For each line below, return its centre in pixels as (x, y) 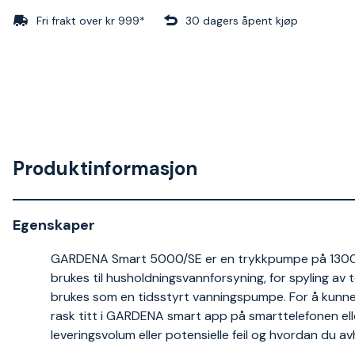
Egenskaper (54, 225)
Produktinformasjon (105, 168)
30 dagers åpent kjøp (242, 21)
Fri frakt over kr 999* (91, 21)
